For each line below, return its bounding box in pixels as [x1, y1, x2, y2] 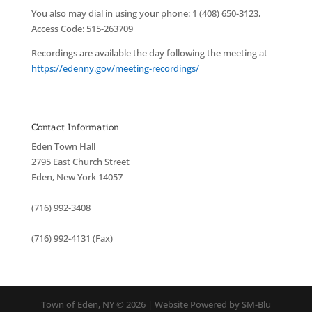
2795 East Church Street [31, 155, 130, 168]
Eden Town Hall [31, 140, 95, 153]
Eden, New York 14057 [31, 171, 123, 183]
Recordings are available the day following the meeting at [31, 47, 267, 59]
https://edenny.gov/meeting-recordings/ [31, 62, 199, 75]
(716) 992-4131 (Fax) [31, 232, 113, 244]
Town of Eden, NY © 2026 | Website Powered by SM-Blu [40, 298, 271, 311]
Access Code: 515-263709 [31, 22, 133, 35]
